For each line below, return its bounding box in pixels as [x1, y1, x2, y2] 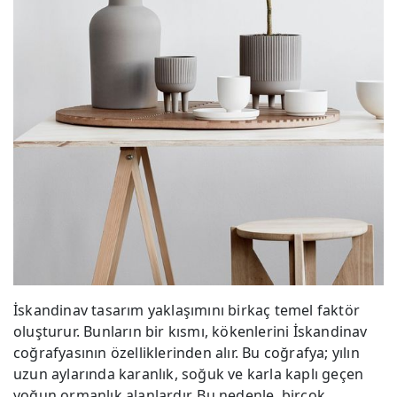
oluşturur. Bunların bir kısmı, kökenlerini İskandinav [13, 322, 368, 342]
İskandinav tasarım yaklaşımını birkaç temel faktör [13, 300, 361, 321]
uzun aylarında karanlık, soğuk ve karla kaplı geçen [13, 364, 364, 385]
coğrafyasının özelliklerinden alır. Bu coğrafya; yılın [13, 343, 360, 363]
